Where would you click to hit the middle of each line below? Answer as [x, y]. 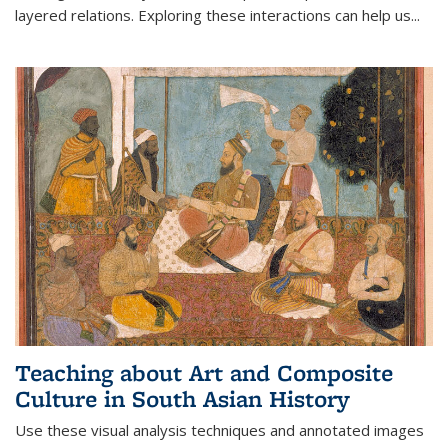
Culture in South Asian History [182, 398]
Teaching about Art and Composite [204, 372]
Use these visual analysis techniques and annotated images [219, 429]
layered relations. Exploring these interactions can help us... [217, 15]
